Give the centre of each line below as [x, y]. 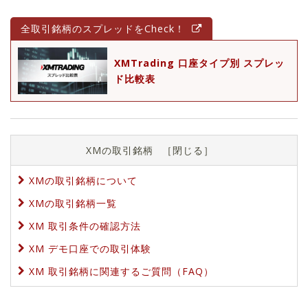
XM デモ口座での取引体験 [90, 249]
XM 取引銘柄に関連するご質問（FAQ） [121, 272]
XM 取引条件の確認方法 [85, 226]
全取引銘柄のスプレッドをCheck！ [103, 28]
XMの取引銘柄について [83, 181]
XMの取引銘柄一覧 [73, 203]
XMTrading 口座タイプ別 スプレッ [199, 63]
